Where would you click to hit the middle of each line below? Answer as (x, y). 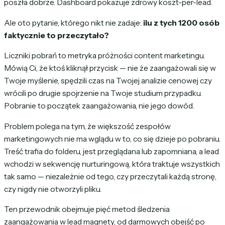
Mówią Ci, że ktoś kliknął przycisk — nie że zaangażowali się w (110, 68)
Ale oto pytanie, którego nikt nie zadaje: (74, 23)
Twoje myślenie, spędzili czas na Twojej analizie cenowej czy (108, 81)
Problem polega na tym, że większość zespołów (87, 126)
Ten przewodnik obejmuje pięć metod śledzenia (87, 209)
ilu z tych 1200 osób (181, 23)
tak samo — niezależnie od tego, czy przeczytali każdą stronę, (110, 176)
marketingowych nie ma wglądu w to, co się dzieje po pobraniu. (112, 139)
